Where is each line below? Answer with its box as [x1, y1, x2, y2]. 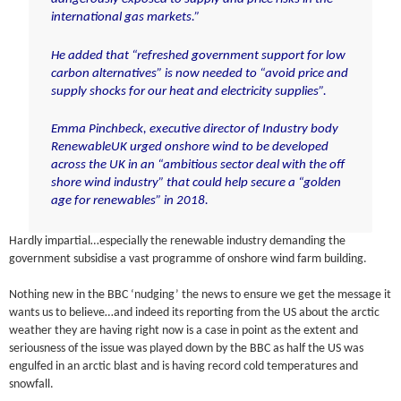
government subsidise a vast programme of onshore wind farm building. [9, 252, 368, 265]
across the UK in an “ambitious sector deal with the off [50, 158, 345, 172]
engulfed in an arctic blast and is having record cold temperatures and [9, 361, 359, 373]
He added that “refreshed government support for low [50, 48, 346, 63]
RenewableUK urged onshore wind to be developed [50, 140, 328, 154]
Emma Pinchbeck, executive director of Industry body [50, 122, 338, 136]
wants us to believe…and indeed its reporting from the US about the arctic [9, 307, 380, 320]
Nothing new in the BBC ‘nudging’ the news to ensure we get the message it [9, 289, 392, 302]
